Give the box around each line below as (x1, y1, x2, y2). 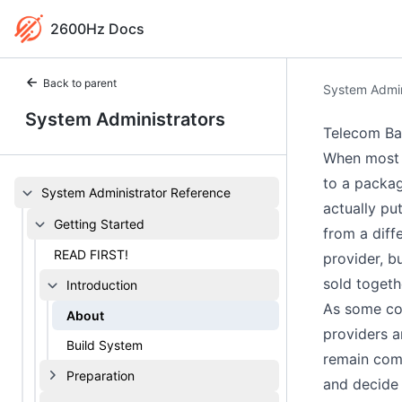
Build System (66, 337, 143, 353)
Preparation (66, 368, 135, 383)
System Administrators (25, 109, 225, 130)
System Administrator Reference (41, 185, 231, 200)
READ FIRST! (54, 247, 128, 262)
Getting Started (54, 216, 144, 232)
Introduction (66, 277, 137, 293)
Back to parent (43, 76, 117, 90)
